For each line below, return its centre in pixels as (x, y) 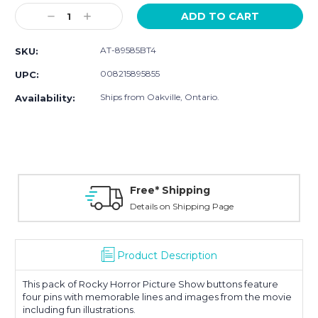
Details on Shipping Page (181, 207)
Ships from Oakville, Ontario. (160, 97)
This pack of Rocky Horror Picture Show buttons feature (150, 284)
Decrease (69, 17)
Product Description (167, 256)
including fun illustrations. (79, 310)
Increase (103, 17)
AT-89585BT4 (128, 50)
